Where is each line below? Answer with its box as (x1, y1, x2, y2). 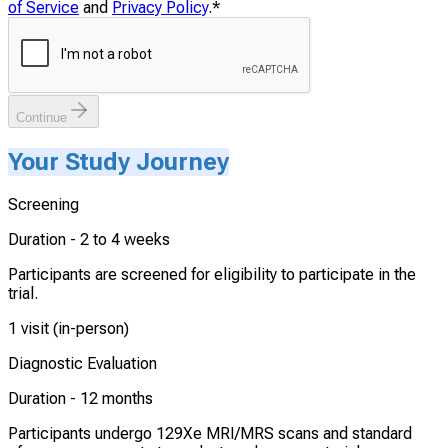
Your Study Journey (8, 147, 229, 176)
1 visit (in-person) (8, 319, 129, 339)
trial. (8, 284, 38, 304)
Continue (16, 109, 67, 125)
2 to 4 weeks (80, 230, 170, 250)
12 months (80, 389, 153, 409)
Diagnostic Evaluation (8, 354, 157, 374)
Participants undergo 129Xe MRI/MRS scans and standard (8, 424, 412, 444)
